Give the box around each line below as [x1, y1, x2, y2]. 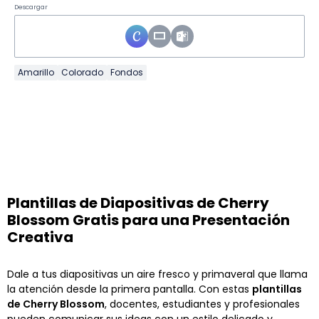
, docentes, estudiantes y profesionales [105, 296, 300, 311]
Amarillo [18, 66, 54, 78]
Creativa [7, 226, 73, 247]
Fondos [110, 66, 143, 78]
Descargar [14, 2, 48, 11]
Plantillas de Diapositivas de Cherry [7, 192, 269, 213]
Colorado [61, 66, 103, 78]
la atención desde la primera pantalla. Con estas [7, 281, 252, 296]
